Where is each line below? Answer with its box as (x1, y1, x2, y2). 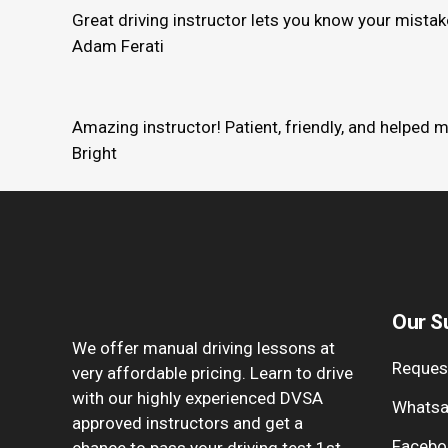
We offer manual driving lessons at (72, 337, 335, 358)
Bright (72, 142, 117, 163)
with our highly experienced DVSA (72, 387, 323, 408)
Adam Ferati (72, 36, 164, 57)
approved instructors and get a (72, 412, 303, 433)
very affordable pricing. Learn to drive (72, 362, 353, 383)
